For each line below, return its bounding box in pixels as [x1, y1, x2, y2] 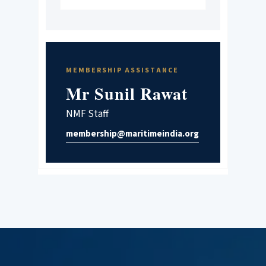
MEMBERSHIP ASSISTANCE [65, 65, 179, 75]
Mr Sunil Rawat [65, 81, 188, 106]
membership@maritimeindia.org [65, 127, 199, 139]
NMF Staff [65, 106, 109, 121]
